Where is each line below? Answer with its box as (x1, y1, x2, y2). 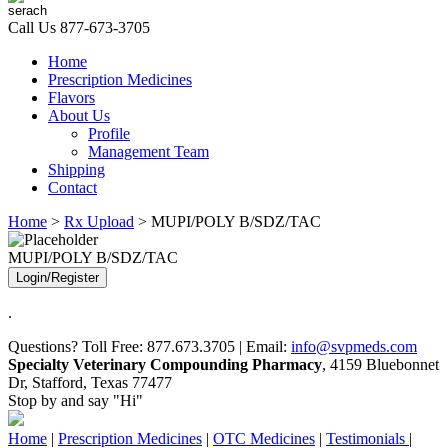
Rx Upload (64, 213, 134, 230)
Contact (48, 179, 97, 196)
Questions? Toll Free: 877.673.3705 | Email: (8, 338, 291, 355)
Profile (88, 125, 130, 142)
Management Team (88, 143, 209, 160)
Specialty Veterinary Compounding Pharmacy (8, 356, 322, 373)
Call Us (8, 19, 60, 36)
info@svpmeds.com (291, 338, 417, 355)
